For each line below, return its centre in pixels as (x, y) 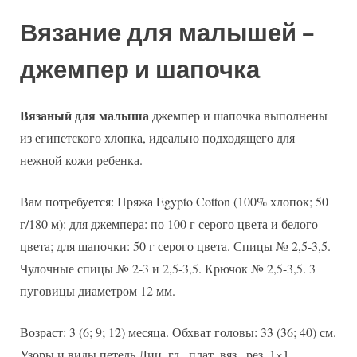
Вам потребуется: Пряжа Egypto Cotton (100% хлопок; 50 (174, 202)
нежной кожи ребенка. (81, 160)
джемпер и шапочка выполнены (238, 116)
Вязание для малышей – (167, 33)
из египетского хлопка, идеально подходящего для (157, 138)
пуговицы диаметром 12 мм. (98, 291)
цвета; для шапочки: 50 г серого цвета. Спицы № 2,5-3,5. (175, 246)
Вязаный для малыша (84, 116)
